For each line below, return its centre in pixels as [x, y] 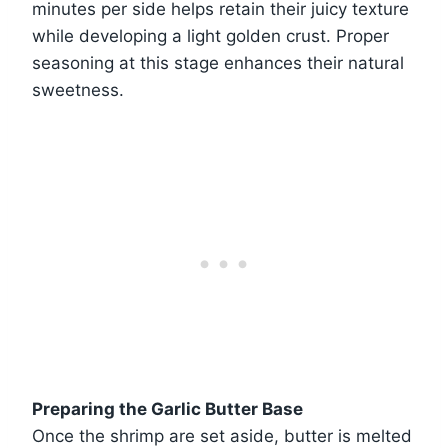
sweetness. [78, 90]
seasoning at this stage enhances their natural [218, 63]
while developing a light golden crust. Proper [210, 36]
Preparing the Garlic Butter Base [167, 409]
